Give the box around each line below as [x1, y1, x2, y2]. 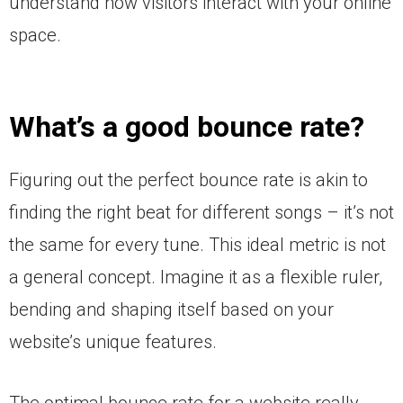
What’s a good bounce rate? [9, 110, 364, 145]
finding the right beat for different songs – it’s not [9, 201, 394, 224]
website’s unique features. [9, 331, 217, 354]
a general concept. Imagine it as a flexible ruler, [9, 266, 382, 289]
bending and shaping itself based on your [9, 299, 334, 321]
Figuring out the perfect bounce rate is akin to [9, 169, 368, 192]
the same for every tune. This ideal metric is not [9, 234, 386, 256]
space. [9, 24, 61, 47]
